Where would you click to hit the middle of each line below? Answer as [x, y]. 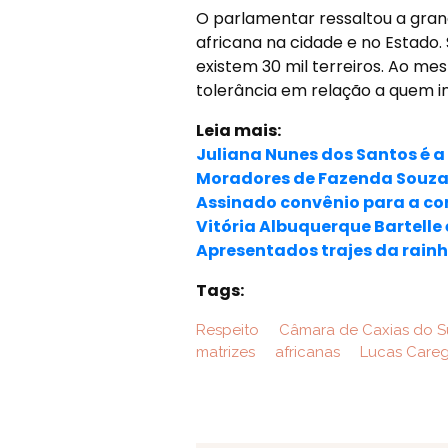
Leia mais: [238, 130]
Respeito [227, 330]
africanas [305, 352]
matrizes [225, 352]
